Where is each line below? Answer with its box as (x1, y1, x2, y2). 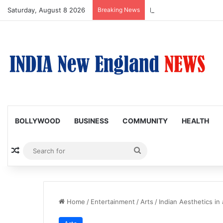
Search (141, 146, 167, 155)
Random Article (19, 146, 78, 156)
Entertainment (91, 198, 135, 206)
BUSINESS (74, 116, 109, 125)
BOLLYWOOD (15, 116, 60, 125)
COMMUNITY (122, 116, 168, 125)
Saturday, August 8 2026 (7, 6, 85, 14)
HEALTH (182, 116, 209, 125)
